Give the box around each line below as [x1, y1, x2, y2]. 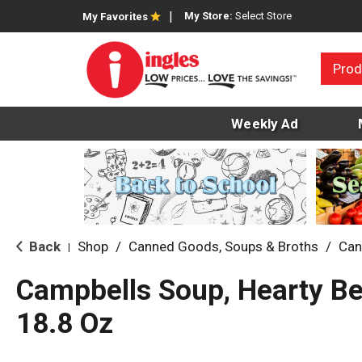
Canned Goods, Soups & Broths [128, 238, 318, 255]
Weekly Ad [231, 116, 299, 133]
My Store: [184, 10, 235, 22]
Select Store [235, 10, 292, 22]
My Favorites [82, 11, 148, 23]
